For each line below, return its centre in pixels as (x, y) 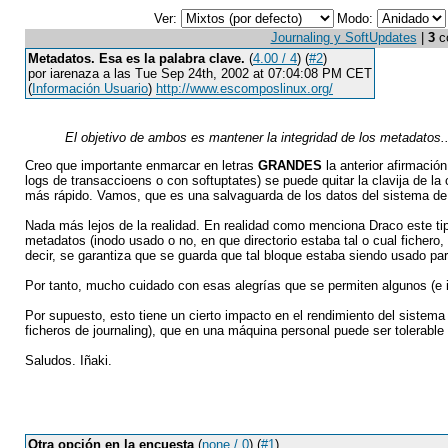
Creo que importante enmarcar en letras (141, 165)
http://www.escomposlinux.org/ (244, 88)
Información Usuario (90, 88)
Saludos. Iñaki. (68, 360)
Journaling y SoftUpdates (343, 37)
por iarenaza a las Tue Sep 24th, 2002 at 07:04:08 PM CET (200, 73)
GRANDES (290, 165)
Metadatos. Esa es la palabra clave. (136, 58)
